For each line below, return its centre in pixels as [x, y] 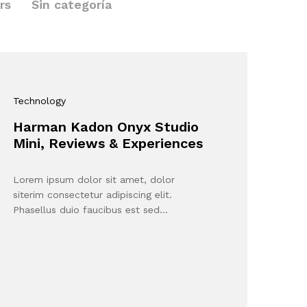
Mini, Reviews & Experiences [108, 143]
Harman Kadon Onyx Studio [106, 127]
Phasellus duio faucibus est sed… [91, 210]
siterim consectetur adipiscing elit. [93, 195]
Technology [40, 101]
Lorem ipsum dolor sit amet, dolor [94, 180]
